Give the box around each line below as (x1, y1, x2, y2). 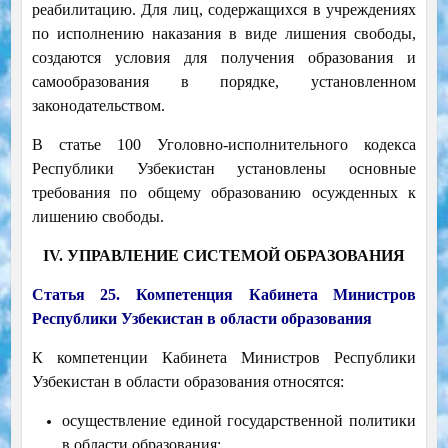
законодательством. (31, 97, 165, 115)
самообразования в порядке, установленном (31, 73, 417, 91)
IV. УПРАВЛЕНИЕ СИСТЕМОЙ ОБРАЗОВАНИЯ (43, 247, 405, 265)
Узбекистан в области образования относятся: (31, 373, 344, 391)
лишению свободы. (31, 208, 164, 226)
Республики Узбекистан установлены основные (31, 160, 417, 178)
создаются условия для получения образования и (31, 49, 417, 67)
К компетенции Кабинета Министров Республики (31, 349, 417, 367)
